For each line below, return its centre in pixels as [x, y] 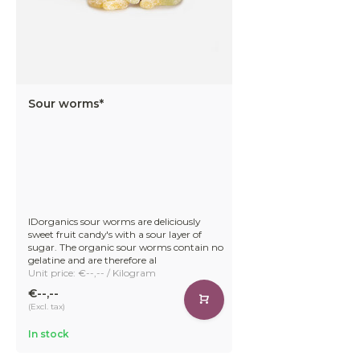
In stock [49, 333]
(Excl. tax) [47, 307]
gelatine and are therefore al [92, 260]
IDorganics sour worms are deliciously [114, 221]
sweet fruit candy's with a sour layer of [115, 234]
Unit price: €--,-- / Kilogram [92, 272]
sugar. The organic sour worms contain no [126, 247]
